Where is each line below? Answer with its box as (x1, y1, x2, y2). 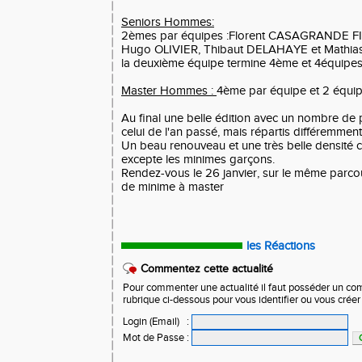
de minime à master (121, 180, 224, 194)
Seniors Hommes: (121, 15, 214, 29)
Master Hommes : (121, 84, 217, 98)
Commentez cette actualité (141, 263, 273, 276)
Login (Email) (123, 315, 179, 328)
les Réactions (246, 239, 315, 253)
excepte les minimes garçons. (121, 153, 275, 166)
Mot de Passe (123, 331, 184, 344)
